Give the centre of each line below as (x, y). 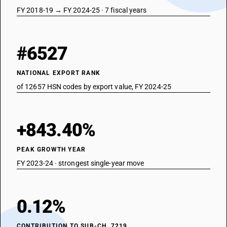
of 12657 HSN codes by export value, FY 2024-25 (94, 87)
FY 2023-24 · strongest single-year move (81, 163)
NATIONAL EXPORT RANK (59, 73)
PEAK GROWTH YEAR (51, 149)
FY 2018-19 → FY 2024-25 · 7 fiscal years (82, 10)
